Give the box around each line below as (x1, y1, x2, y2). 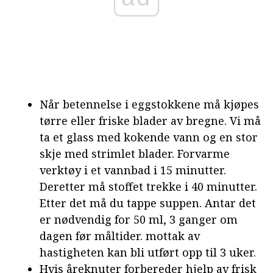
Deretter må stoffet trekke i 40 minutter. (40, 179, 257, 194)
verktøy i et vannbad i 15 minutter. (40, 162, 226, 177)
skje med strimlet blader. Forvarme (40, 146, 230, 161)
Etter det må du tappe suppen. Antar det (40, 195, 256, 210)
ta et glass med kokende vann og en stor (40, 129, 258, 144)
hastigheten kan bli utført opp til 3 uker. (40, 244, 256, 260)
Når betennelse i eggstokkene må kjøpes (40, 96, 259, 112)
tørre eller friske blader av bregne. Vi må (40, 113, 261, 128)
